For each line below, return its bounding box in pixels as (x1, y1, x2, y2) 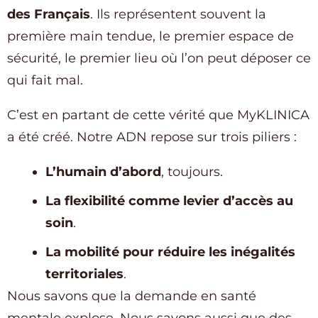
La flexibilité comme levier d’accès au (45, 193, 293, 209)
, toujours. (161, 164, 223, 180)
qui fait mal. (7, 72, 83, 89)
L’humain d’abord (45, 164, 161, 180)
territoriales (45, 266, 124, 283)
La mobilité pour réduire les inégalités (45, 244, 295, 261)
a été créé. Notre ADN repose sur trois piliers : (7, 129, 297, 146)
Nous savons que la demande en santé (7, 288, 256, 305)
